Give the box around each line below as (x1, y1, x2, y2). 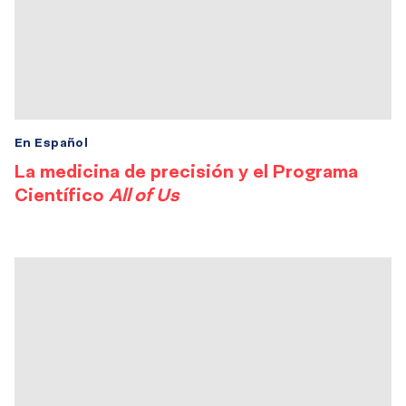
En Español (14, 134, 89, 150)
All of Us (109, 183, 179, 206)
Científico (14, 183, 109, 206)
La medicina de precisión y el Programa (14, 159, 358, 182)
